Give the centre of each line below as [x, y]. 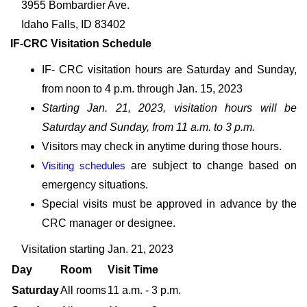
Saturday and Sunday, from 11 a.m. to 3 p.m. [148, 127]
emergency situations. [95, 185]
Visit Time [133, 270]
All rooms [83, 290]
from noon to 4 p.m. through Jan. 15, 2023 [142, 89]
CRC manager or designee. [109, 223]
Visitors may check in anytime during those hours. [162, 146]
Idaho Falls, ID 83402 [73, 24]
